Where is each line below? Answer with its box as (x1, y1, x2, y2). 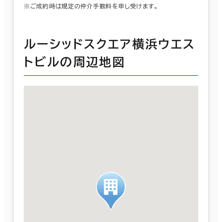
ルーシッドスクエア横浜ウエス (24, 38, 196, 51)
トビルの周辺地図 (24, 56, 126, 68)
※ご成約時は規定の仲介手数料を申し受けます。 (24, 3, 158, 9)
